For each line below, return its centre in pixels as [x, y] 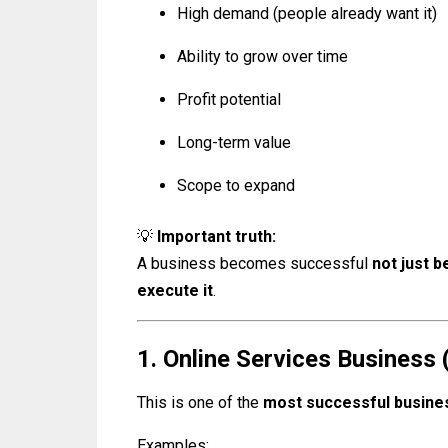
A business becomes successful [254, 264]
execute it [175, 291]
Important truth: [216, 237]
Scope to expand [236, 186]
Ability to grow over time [262, 57]
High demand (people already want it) [307, 14]
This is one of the [200, 403]
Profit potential [229, 100]
